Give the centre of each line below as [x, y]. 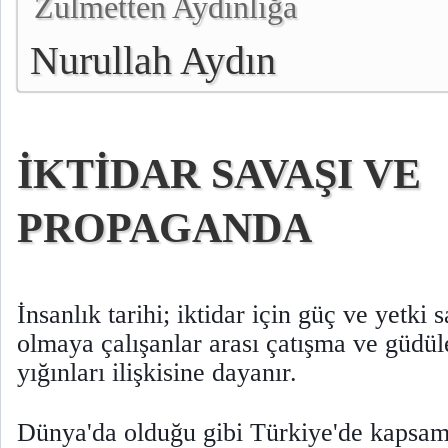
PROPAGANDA [164, 228]
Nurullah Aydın [153, 60]
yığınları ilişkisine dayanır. [157, 372]
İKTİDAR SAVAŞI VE [219, 174]
